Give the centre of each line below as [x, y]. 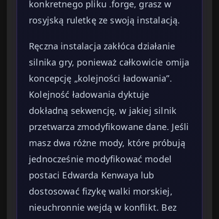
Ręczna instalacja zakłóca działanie [102, 46]
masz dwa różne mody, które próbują [107, 143]
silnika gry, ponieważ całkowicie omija [109, 62]
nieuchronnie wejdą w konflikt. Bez [103, 208]
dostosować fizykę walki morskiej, [101, 191]
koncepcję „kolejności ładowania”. [100, 78]
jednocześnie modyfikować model [100, 159]
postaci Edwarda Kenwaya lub [92, 175]
